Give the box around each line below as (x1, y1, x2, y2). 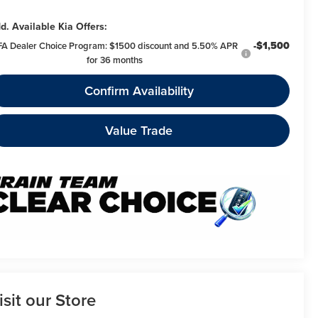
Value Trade (105, 121, 172, 140)
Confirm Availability (84, 82, 194, 100)
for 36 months (86, 53, 143, 67)
